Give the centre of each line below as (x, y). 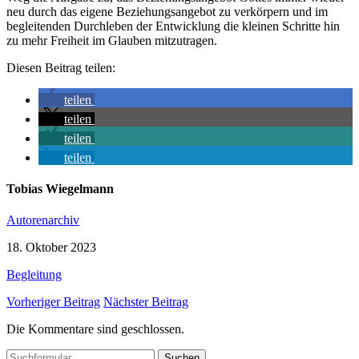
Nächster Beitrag (146, 302)
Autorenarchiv (43, 220)
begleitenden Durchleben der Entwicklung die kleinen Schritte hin (173, 26)
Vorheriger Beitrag (53, 302)
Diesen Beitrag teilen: (61, 67)
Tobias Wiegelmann (60, 189)
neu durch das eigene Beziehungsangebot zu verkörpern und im (167, 11)
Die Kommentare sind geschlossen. (95, 329)
